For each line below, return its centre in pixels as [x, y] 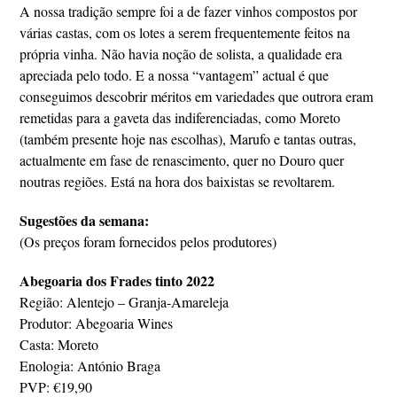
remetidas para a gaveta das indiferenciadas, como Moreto [180, 117]
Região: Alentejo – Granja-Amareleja [125, 302]
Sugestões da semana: [85, 220]
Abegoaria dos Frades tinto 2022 [117, 280]
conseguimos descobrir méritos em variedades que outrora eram [197, 96]
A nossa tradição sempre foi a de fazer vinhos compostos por [189, 11]
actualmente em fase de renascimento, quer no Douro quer [182, 160]
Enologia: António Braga [90, 366]
